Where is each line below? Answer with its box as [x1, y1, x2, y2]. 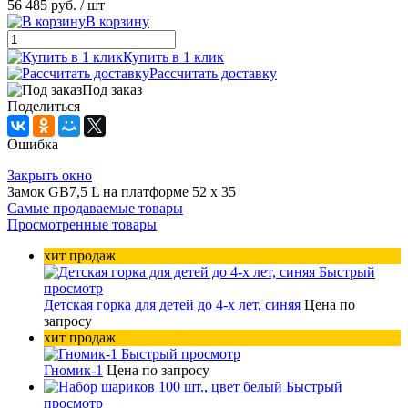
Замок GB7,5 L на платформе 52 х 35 [7, 184, 236, 200]
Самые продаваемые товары [7, 200, 183, 217]
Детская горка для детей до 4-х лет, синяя [44, 297, 301, 313]
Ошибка [7, 137, 58, 153]
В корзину [86, 14, 149, 30]
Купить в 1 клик [123, 49, 224, 66]
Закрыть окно [7, 168, 92, 184]
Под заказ [82, 82, 142, 98]
